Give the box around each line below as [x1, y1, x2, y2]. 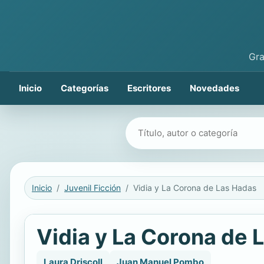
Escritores [127, 82, 171, 94]
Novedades [190, 82, 239, 94]
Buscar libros [127, 120, 182, 131]
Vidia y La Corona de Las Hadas [133, 183, 256, 193]
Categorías [61, 82, 108, 94]
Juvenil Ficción [64, 183, 121, 193]
